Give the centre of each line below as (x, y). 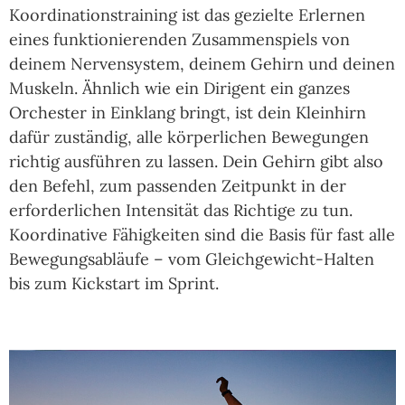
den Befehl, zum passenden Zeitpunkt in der (178, 186)
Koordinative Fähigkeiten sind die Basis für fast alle (202, 235)
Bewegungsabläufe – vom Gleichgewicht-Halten (192, 259)
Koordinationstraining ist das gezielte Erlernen (187, 15)
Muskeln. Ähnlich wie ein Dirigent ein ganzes (179, 89)
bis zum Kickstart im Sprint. (114, 284)
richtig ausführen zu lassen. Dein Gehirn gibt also (196, 162)
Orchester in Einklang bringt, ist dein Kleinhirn (188, 113)
